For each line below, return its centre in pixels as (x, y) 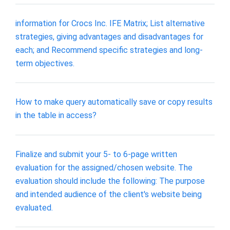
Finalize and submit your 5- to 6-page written (96, 154)
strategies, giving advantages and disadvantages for (109, 36)
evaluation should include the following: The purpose (110, 181)
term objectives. (45, 63)
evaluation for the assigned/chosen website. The (104, 167)
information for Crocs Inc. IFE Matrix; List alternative (110, 23)
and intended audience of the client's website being (109, 194)
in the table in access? (56, 116)
